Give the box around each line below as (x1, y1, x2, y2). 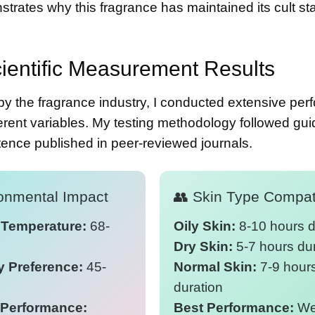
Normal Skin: (174, 259, 257, 274)
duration (174, 279, 224, 295)
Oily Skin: (174, 218, 236, 233)
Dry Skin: (174, 238, 233, 254)
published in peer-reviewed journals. (31, 136, 252, 151)
